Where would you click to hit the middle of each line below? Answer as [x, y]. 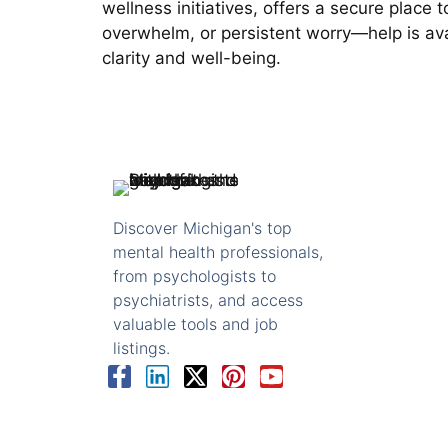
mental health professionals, [217, 251]
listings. [141, 347]
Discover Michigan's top [202, 227]
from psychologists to [194, 275]
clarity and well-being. [191, 57]
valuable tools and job [195, 323]
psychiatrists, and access [207, 299]
